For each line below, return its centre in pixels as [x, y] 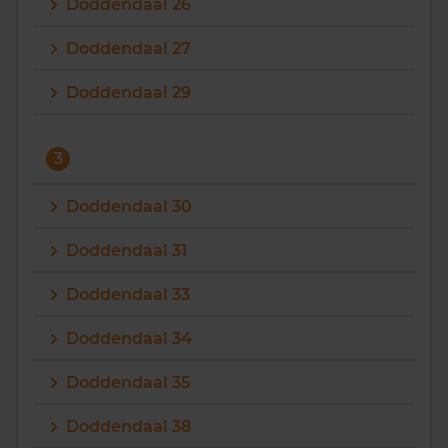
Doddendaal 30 [129, 206]
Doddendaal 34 [129, 338]
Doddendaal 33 [128, 294]
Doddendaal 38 [128, 426]
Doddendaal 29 [128, 92]
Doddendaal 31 [126, 250]
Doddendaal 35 [128, 382]
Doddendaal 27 [128, 48]
